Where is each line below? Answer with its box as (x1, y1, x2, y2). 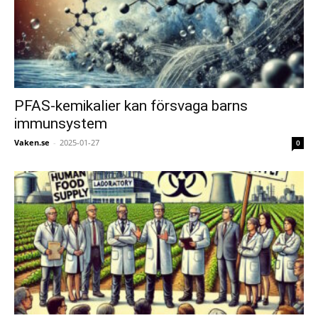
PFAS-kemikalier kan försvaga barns (14, 97, 248, 115)
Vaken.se (14, 137, 50, 148)
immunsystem (14, 115, 107, 133)
